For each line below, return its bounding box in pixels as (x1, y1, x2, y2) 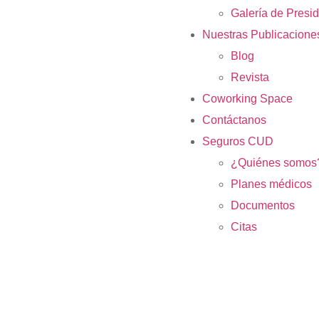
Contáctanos (202, 114, 266, 126)
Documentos (231, 199, 295, 211)
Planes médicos (231, 178, 312, 190)
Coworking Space (202, 93, 293, 105)
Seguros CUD (202, 135, 273, 147)
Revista (231, 71, 269, 83)
